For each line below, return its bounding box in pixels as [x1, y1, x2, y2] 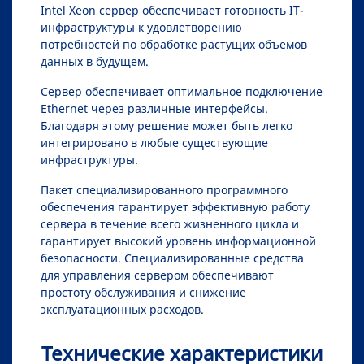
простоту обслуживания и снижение [41, 284, 246, 300]
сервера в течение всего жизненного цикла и [41, 215, 299, 232]
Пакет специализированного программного [41, 181, 288, 197]
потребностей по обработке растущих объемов [41, 36, 307, 52]
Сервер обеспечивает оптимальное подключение [41, 83, 323, 99]
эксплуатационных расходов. [41, 301, 204, 317]
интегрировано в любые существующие [41, 134, 268, 150]
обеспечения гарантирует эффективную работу [41, 198, 310, 214]
